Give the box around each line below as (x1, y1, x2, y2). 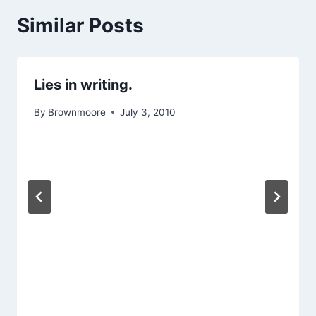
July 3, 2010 (120, 106, 176, 118)
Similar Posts (17, 13, 144, 38)
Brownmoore (48, 106, 107, 118)
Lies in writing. (34, 76, 133, 94)
